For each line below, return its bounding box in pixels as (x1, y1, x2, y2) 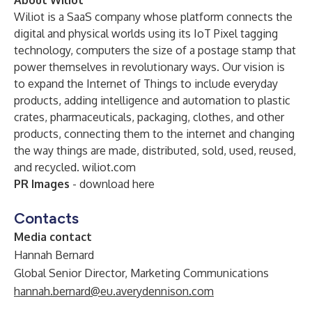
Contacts (14, 209, 79, 228)
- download (70, 177, 132, 191)
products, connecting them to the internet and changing (14, 127, 295, 141)
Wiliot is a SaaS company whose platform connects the (14, 10, 292, 24)
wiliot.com (82, 160, 136, 174)
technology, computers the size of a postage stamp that (14, 43, 296, 57)
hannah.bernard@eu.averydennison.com (14, 284, 214, 298)
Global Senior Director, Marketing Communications (14, 266, 269, 280)
